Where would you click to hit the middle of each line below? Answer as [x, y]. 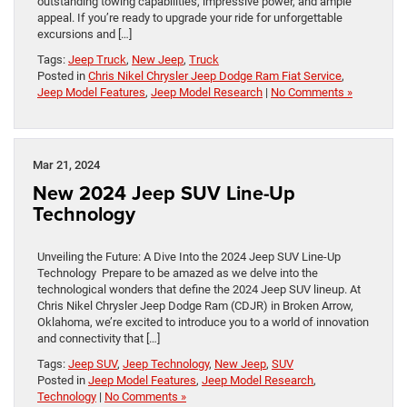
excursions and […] [84, 35]
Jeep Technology [166, 364]
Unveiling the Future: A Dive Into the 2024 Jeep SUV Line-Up [189, 257]
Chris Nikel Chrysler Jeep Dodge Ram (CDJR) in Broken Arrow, [195, 306]
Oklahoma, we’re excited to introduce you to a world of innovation [203, 323]
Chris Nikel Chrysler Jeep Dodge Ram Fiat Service [215, 76]
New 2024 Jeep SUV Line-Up [164, 194]
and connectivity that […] [99, 339]
